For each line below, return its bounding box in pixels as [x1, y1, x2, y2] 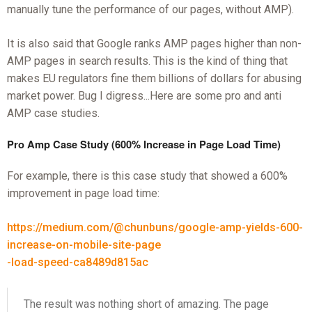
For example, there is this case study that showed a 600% [6, 169, 288, 183]
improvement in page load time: [6, 187, 159, 201]
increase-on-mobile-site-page [6, 238, 161, 252]
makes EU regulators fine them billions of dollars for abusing [6, 72, 302, 86]
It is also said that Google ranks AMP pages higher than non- [6, 37, 302, 51]
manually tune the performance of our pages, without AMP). [6, 3, 294, 17]
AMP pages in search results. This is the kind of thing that [6, 54, 288, 68]
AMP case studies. [6, 107, 100, 120]
